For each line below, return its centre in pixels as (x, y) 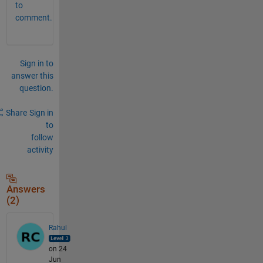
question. (36, 88)
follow (42, 137)
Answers (26, 189)
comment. (33, 17)
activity (40, 149)
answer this (32, 75)
